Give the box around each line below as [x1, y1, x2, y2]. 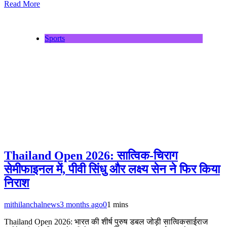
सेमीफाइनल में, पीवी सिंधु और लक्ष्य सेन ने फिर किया [4, 162, 220, 176]
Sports [45, 34, 65, 43]
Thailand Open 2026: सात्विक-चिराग [4, 148, 178, 162]
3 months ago [60, 200, 103, 209]
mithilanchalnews [4, 200, 60, 209]
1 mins [107, 200, 128, 209]
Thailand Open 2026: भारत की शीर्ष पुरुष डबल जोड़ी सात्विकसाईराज [4, 217, 208, 226]
